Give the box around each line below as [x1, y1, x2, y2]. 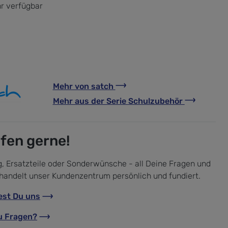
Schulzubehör [128, 96, 185, 106]
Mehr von [52, 81, 91, 91]
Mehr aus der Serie [52, 96, 128, 106]
